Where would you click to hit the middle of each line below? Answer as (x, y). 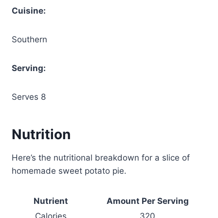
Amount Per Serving (147, 201)
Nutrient (51, 201)
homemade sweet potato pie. (69, 171)
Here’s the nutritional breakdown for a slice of (101, 157)
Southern (29, 39)
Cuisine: (29, 10)
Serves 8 (29, 97)
